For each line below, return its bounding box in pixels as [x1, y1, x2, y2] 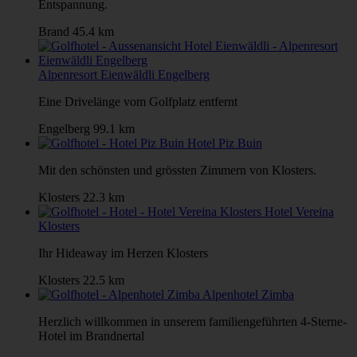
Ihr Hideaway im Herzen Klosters [38, 245, 208, 260]
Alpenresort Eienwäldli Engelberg [38, 67, 210, 81]
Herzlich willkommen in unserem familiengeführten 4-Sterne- [38, 314, 347, 328]
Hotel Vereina [265, 204, 334, 218]
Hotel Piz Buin [187, 135, 262, 150]
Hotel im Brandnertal [38, 328, 144, 343]
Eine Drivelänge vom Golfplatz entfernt [38, 94, 237, 108]
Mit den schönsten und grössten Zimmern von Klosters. [38, 163, 316, 177]
